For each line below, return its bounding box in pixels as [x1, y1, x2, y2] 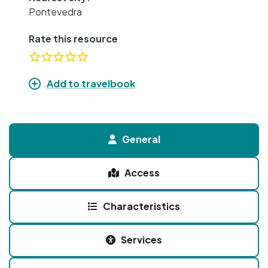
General [121, 132, 160, 145]
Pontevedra [29, 5, 82, 18]
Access [124, 166, 160, 179]
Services [121, 233, 162, 246]
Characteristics [103, 199, 180, 212]
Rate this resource [29, 32, 118, 45]
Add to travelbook [47, 77, 135, 90]
